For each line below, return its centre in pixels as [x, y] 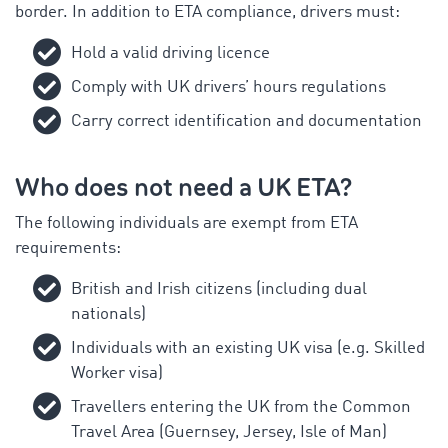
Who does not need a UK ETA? [183, 187]
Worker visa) [117, 373]
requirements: [68, 248]
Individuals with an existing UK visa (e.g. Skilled [248, 348]
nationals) [108, 314]
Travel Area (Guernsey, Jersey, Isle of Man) [229, 432]
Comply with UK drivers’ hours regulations [228, 87]
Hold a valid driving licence [170, 53]
